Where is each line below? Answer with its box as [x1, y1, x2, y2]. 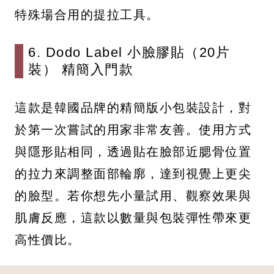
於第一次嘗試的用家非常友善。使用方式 [15, 120, 251, 138]
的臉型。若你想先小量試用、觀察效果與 [15, 187, 251, 204]
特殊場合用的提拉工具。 [15, 6, 160, 23]
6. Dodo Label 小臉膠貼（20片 [28, 44, 230, 60]
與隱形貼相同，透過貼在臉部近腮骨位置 [15, 143, 251, 160]
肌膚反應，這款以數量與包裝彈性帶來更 [15, 209, 251, 226]
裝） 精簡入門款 [28, 61, 133, 77]
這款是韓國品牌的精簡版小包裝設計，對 [15, 98, 251, 116]
